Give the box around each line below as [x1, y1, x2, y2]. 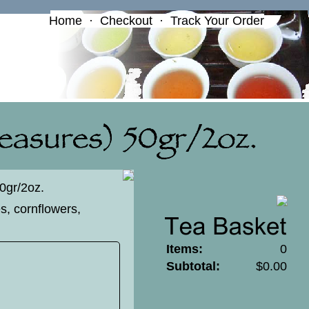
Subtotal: [166, 259, 220, 273]
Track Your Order [170, 14, 264, 28]
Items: [166, 242, 203, 256]
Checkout [100, 14, 152, 28]
